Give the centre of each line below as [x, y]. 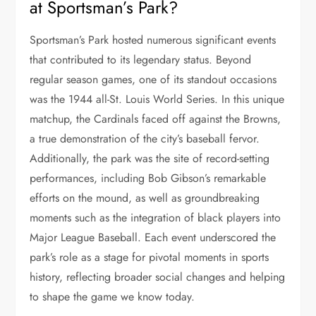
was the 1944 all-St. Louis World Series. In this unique [157, 99]
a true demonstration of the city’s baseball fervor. [145, 139]
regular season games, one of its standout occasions [153, 80]
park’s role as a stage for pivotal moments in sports [150, 257]
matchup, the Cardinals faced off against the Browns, [156, 119]
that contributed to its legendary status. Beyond [141, 60]
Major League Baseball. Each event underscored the [153, 238]
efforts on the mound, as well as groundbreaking [145, 198]
